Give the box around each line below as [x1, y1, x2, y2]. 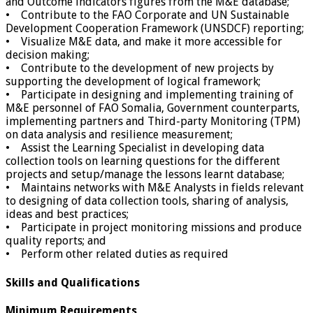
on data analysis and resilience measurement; [6, 128, 233, 142]
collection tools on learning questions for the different [6, 154, 280, 168]
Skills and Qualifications [6, 275, 140, 289]
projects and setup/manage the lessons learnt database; [6, 168, 284, 182]
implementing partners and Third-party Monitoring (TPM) [6, 115, 300, 129]
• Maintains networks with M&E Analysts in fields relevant [6, 181, 304, 195]
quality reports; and [6, 234, 106, 248]
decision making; [6, 48, 89, 62]
